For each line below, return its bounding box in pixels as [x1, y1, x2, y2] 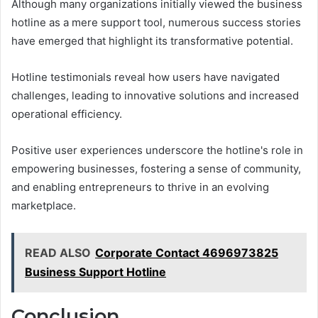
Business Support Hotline [25, 264, 166, 279]
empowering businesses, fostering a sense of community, [11, 161, 301, 175]
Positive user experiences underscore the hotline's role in [11, 143, 303, 157]
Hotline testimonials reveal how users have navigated [11, 70, 280, 84]
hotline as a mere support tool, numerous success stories [11, 15, 301, 29]
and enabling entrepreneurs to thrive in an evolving [11, 180, 269, 194]
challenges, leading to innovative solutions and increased [11, 88, 299, 102]
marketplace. [11, 198, 76, 212]
